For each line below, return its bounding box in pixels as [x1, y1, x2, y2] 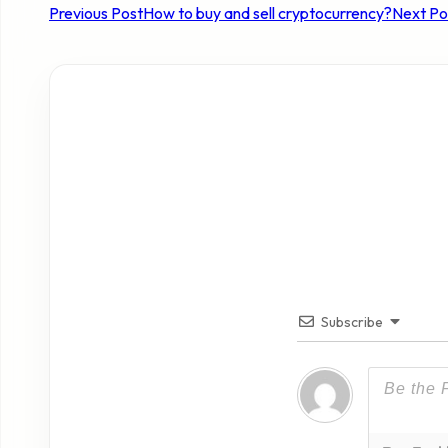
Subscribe [321, 312, 383, 331]
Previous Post [49, 3, 143, 24]
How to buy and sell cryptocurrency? [143, 3, 392, 24]
